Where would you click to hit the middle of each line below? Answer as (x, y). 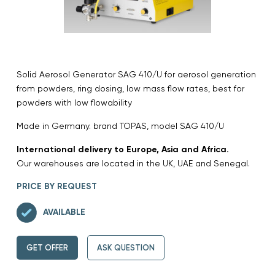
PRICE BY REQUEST (57, 186)
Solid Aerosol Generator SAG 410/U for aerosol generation (136, 74)
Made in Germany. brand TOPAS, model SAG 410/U (120, 126)
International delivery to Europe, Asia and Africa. (123, 149)
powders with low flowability (74, 102)
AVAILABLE (64, 212)
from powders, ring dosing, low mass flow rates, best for (130, 88)
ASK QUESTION (126, 247)
